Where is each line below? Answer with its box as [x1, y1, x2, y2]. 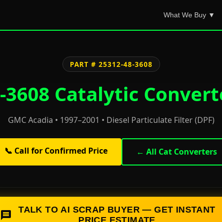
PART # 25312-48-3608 [69, 59, 153, 69]
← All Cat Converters [136, 146, 217, 157]
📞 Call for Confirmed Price [4, 145, 108, 156]
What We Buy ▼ [164, 11, 215, 19]
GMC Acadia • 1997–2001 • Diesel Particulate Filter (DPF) [7, 114, 215, 125]
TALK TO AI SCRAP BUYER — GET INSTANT [18, 205, 216, 215]
